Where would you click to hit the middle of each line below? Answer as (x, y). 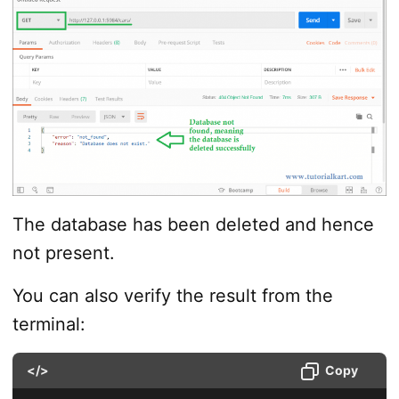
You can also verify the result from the (172, 295)
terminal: (49, 324)
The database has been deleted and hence (193, 224)
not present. (63, 252)
